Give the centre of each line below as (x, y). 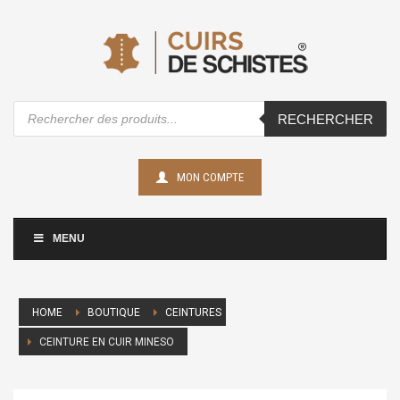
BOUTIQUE (114, 312)
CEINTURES (193, 312)
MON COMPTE (210, 177)
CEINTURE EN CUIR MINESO (107, 342)
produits (39, 133)
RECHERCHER (325, 119)
